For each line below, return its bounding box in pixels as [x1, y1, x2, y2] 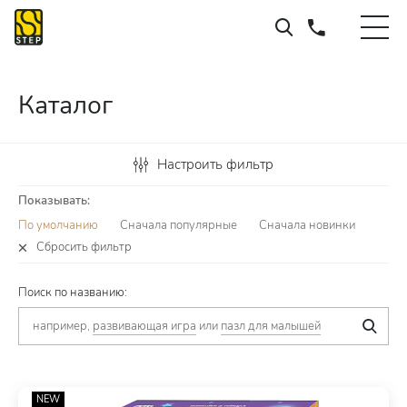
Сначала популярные [120, 217, 237, 233]
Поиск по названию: [18, 284, 127, 301]
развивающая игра [93, 318, 196, 334]
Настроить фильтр [157, 155, 273, 174]
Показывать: [18, 193, 90, 209]
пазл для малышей [221, 318, 321, 334]
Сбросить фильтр [36, 239, 132, 255]
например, [33, 318, 93, 334]
